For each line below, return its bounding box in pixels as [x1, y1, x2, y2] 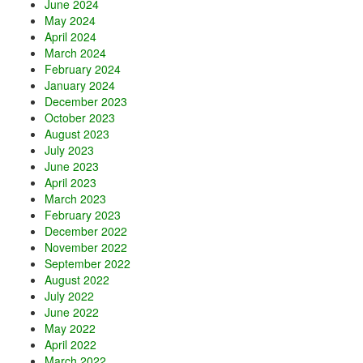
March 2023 [45, 190, 106, 207]
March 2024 [45, 45, 106, 62]
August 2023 [45, 126, 109, 143]
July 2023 [45, 142, 94, 159]
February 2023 [45, 207, 121, 224]
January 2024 [45, 77, 115, 94]
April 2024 [45, 28, 96, 45]
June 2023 [45, 158, 99, 175]
